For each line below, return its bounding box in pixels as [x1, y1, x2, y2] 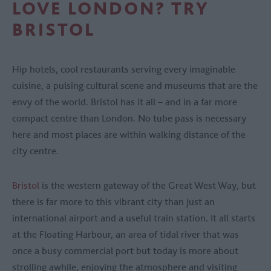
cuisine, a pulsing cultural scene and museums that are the [12, 79, 258, 92]
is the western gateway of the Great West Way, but [42, 179, 256, 192]
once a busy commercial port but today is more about [12, 244, 238, 257]
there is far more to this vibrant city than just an [12, 195, 215, 208]
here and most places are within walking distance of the [12, 128, 246, 141]
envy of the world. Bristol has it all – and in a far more [12, 96, 237, 108]
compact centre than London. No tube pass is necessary [12, 112, 246, 125]
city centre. [12, 145, 61, 157]
